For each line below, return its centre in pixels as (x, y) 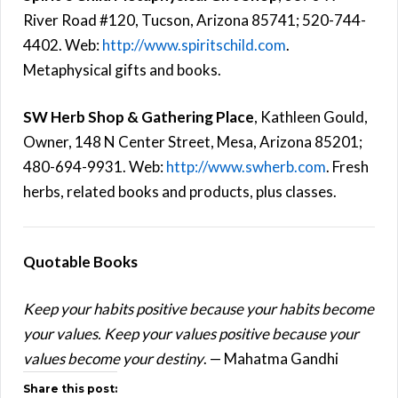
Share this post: (70, 388)
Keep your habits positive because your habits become (199, 308)
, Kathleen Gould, (311, 116)
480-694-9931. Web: (95, 166)
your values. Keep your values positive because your (191, 333)
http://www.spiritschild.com (194, 44)
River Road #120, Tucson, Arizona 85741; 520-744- (195, 20)
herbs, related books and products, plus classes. (180, 191)
